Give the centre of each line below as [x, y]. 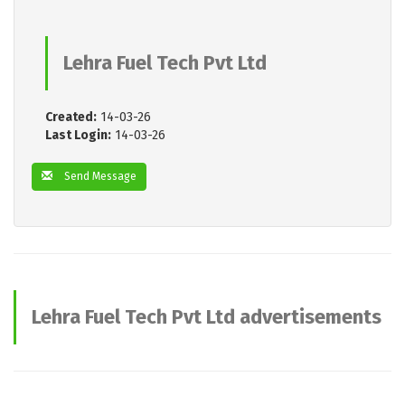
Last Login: [78, 135]
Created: [71, 117]
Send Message [99, 176]
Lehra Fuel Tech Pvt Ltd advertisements [207, 317]
